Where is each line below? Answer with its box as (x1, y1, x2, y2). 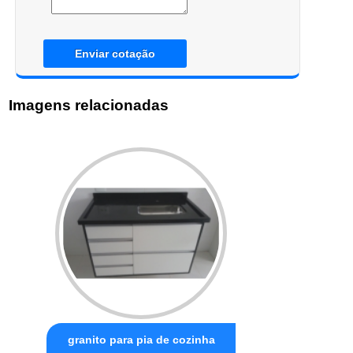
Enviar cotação (74, 47, 155, 61)
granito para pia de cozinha (67, 333, 215, 346)
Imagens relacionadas (9, 97, 169, 114)
